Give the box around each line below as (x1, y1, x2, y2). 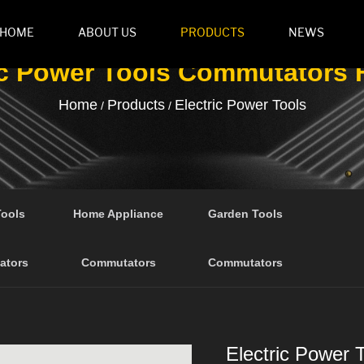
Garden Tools (208, 207, 284, 221)
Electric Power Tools (174, 97, 306, 114)
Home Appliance (73, 207, 164, 221)
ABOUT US (78, 26, 136, 40)
